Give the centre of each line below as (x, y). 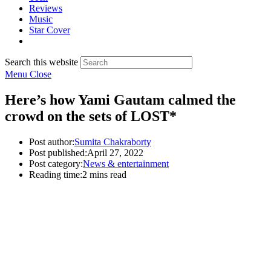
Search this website (41, 62)
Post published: (58, 152)
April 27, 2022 (115, 152)
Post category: (56, 163)
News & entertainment (126, 163)
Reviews (46, 8)
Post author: (52, 142)
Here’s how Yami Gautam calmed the (120, 100)
